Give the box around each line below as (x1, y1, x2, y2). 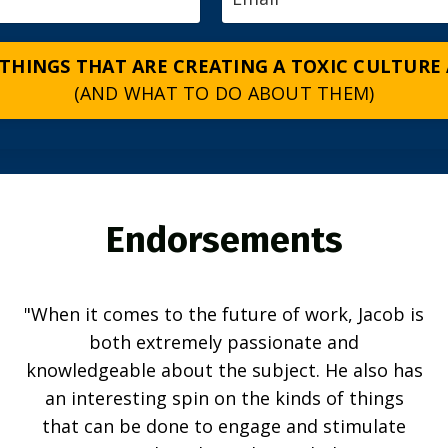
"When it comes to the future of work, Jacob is (24, 301, 424, 326)
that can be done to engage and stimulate (42, 413, 406, 438)
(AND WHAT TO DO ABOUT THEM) (73, 81, 375, 106)
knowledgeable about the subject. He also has (25, 357, 423, 382)
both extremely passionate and (89, 329, 359, 354)
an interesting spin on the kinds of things (44, 385, 404, 410)
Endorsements (105, 217, 343, 262)
